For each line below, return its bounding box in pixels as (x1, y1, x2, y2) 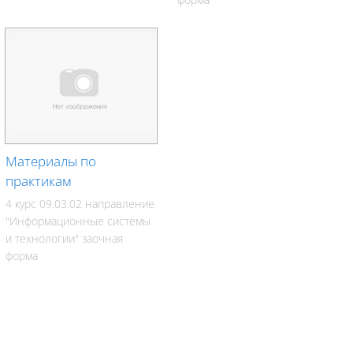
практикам (6, 171, 71, 190)
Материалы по (6, 151, 96, 170)
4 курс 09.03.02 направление (6, 195, 154, 211)
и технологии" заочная (6, 230, 123, 246)
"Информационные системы (6, 213, 150, 229)
